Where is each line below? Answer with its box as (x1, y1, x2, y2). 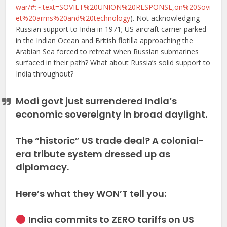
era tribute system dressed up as (16, 147, 171, 160)
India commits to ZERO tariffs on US (26, 213, 194, 226)
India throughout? (16, 68, 74, 79)
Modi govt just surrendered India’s (16, 94, 177, 107)
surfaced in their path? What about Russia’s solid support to (16, 57, 211, 67)
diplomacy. (16, 160, 69, 173)
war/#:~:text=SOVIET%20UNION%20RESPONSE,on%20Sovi (16, 2, 211, 12)
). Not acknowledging (130, 13, 200, 23)
